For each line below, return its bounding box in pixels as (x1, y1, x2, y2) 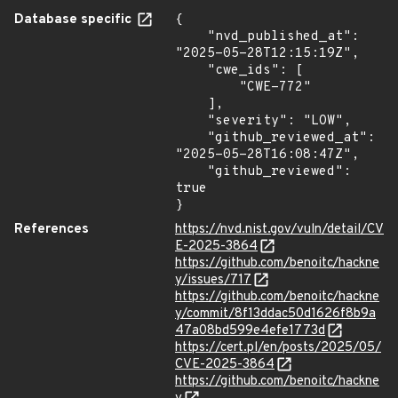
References (14, 221, 89, 238)
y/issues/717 (175, 272, 251, 289)
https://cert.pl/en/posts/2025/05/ (175, 339, 381, 356)
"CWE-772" (175, 79, 239, 96)
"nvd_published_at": (175, 28, 207, 45)
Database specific (14, 12, 135, 28)
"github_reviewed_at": (175, 130, 207, 147)
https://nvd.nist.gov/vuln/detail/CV (175, 221, 384, 238)
